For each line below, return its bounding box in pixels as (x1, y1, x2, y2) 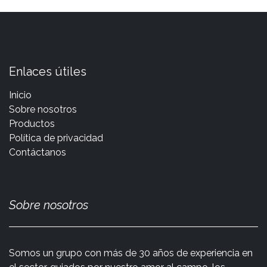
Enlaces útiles (9, 64, 86, 79)
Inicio (9, 89, 32, 101)
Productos (9, 117, 55, 129)
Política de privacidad (9, 132, 103, 144)
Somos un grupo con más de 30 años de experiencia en (9, 247, 253, 259)
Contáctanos (9, 146, 66, 158)
